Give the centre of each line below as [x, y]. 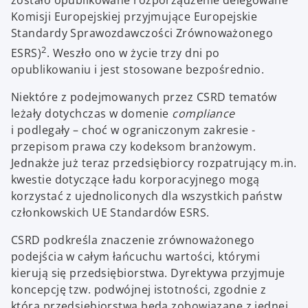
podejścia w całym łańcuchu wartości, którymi [136, 257]
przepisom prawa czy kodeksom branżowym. [134, 147]
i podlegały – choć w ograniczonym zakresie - [133, 130]
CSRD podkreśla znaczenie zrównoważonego [133, 240]
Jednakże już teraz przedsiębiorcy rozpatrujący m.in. [154, 163]
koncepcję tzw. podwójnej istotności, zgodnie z [139, 290]
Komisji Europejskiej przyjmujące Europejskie [134, 17]
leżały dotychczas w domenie [92, 114]
